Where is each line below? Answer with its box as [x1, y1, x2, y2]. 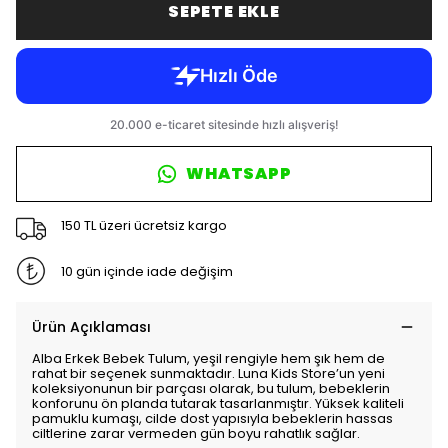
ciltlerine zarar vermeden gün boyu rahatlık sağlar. [32, 424, 360, 443]
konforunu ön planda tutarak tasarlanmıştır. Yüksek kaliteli [32, 394, 404, 413]
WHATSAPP [186, 162, 292, 185]
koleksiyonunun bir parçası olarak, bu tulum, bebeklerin [32, 379, 390, 398]
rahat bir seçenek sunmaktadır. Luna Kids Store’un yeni [32, 364, 385, 383]
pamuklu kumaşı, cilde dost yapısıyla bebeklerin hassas [32, 409, 393, 428]
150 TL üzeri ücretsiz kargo [60, 215, 227, 235]
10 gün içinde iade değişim [60, 261, 233, 281]
